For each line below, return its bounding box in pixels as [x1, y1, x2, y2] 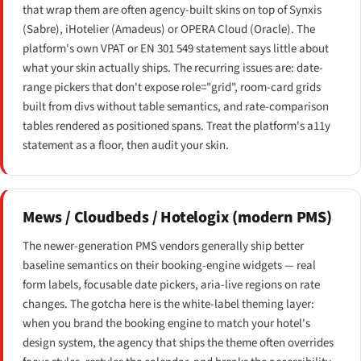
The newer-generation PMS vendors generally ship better [23, 237, 304, 255]
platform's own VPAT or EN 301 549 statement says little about [23, 39, 329, 57]
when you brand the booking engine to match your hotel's [23, 314, 310, 332]
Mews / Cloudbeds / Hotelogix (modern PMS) [23, 205, 332, 229]
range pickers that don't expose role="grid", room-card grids [23, 78, 321, 96]
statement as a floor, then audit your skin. [23, 136, 229, 154]
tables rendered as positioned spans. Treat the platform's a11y [23, 117, 330, 135]
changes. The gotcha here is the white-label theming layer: [23, 295, 314, 313]
